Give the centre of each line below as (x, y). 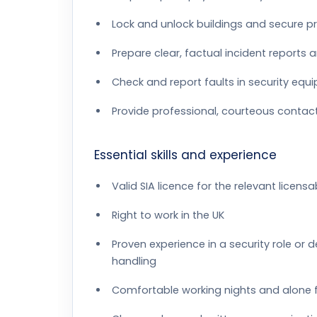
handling (134, 261)
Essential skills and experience (185, 155)
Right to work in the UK (168, 215)
